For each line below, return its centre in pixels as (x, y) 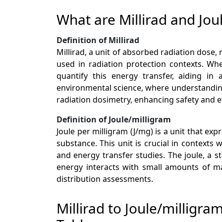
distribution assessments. (105, 179)
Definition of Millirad (98, 40)
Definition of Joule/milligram (114, 119)
